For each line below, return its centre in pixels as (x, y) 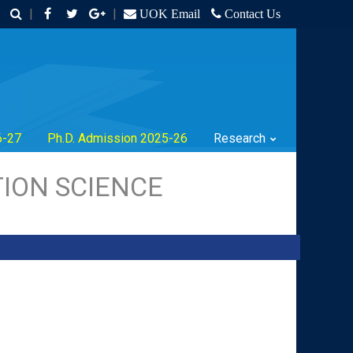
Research (240, 138)
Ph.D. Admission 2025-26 (117, 138)
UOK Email (168, 14)
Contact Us (251, 14)
